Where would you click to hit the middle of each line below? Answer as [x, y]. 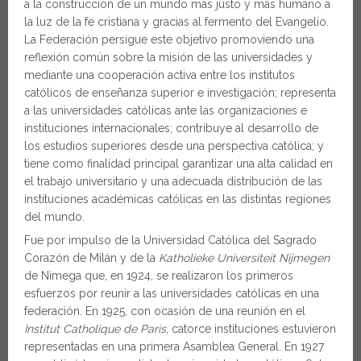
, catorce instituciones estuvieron [251, 329]
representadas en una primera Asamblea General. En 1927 [174, 346]
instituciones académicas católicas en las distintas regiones [178, 199]
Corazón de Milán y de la [91, 258]
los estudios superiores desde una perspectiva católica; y [174, 146]
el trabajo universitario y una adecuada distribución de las [173, 181]
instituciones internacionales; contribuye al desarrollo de [171, 128]
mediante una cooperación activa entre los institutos [160, 75]
